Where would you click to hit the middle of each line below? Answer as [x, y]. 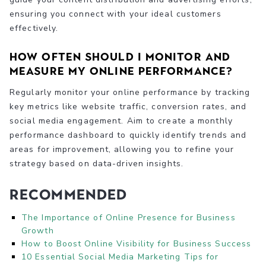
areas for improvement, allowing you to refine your [122, 149]
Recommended [69, 194]
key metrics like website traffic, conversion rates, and [128, 106]
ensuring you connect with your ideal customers [115, 14]
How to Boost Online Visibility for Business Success [137, 243]
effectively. [34, 28]
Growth [38, 230]
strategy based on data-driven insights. [96, 163]
